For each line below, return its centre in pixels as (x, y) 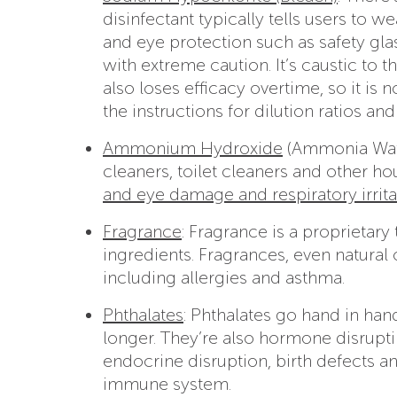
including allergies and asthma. (224, 277)
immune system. (167, 383)
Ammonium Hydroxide (193, 148)
